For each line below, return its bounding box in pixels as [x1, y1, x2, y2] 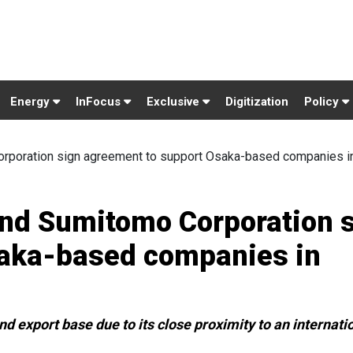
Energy [10, 95, 53, 109]
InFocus [76, 95, 124, 109]
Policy [304, 95, 342, 109]
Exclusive [147, 95, 203, 109]
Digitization [225, 95, 288, 109]
